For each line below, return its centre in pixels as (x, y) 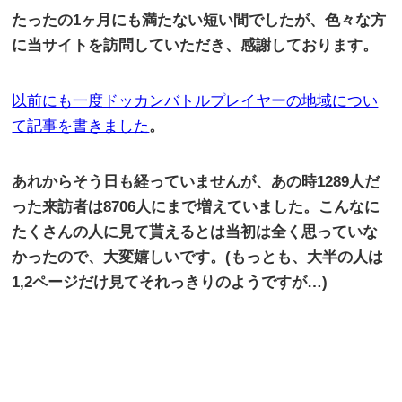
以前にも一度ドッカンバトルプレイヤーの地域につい (195, 101)
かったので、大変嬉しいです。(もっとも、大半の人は (198, 258)
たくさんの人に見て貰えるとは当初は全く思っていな (195, 232)
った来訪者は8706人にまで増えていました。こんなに (196, 207)
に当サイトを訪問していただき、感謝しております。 (195, 46)
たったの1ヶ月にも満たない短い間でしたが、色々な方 (199, 21)
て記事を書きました (81, 127)
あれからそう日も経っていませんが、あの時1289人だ (196, 182)
